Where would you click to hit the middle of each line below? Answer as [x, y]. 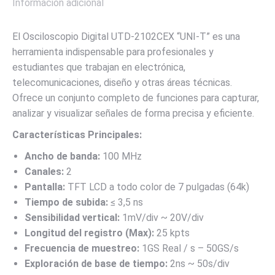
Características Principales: [77, 135]
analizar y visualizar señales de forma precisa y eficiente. [133, 113]
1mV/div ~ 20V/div [162, 218]
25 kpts [172, 233]
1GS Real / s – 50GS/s [189, 248]
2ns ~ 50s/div [199, 264]
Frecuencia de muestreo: [82, 248]
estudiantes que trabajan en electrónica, [99, 67]
